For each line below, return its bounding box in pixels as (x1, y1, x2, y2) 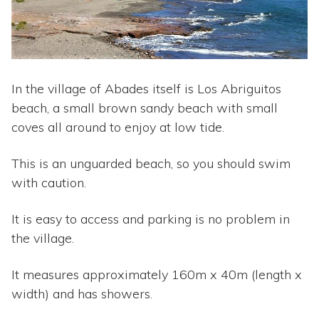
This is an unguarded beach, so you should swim (11, 155, 291, 172)
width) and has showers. (11, 285, 152, 302)
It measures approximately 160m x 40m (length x (11, 266, 302, 283)
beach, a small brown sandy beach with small (11, 99, 278, 116)
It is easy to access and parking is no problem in (11, 210, 290, 227)
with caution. (11, 174, 86, 191)
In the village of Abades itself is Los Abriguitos (11, 80, 281, 97)
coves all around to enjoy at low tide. (11, 118, 224, 135)
